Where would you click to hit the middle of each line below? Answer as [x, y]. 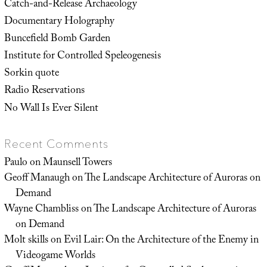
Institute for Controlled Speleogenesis [82, 57]
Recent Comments [56, 143]
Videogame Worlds [55, 256]
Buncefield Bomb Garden [57, 39]
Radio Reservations [44, 91]
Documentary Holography [59, 22]
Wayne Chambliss [41, 209]
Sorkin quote [31, 74]
